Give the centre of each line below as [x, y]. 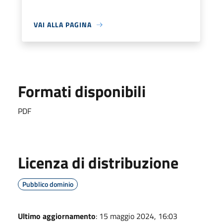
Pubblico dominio [48, 184]
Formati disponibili [82, 91]
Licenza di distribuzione [98, 163]
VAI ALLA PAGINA [63, 25]
